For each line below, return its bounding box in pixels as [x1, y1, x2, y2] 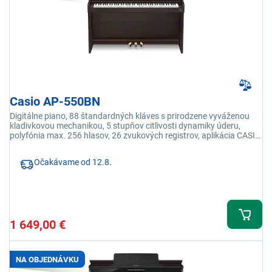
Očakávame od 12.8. [34, 157, 112, 168]
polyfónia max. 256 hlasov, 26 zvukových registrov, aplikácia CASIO [10, 131, 261, 141]
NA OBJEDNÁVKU [16, 254, 79, 264]
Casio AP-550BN [10, 94, 100, 109]
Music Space [10, 140, 61, 151]
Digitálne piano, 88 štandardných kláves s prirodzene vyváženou [10, 111, 250, 121]
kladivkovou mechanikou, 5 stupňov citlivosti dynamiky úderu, [10, 121, 240, 131]
